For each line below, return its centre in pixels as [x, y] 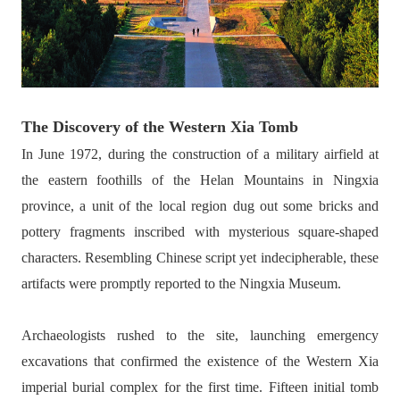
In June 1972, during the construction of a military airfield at [200, 154]
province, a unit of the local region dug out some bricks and [200, 206]
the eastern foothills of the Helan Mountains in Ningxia [200, 180]
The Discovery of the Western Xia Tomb [159, 127]
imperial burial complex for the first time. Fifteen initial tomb [200, 387]
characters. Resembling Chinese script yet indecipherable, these [200, 258]
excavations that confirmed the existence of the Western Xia [200, 361]
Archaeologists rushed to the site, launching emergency [200, 335]
